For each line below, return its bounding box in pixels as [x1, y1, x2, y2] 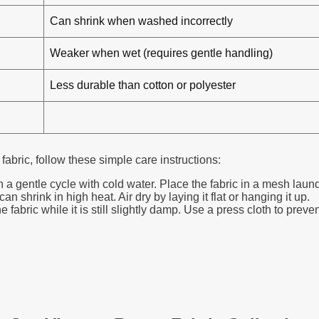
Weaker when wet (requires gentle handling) [50, 47, 273, 59]
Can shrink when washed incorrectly [50, 15, 233, 27]
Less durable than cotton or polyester [50, 79, 236, 91]
